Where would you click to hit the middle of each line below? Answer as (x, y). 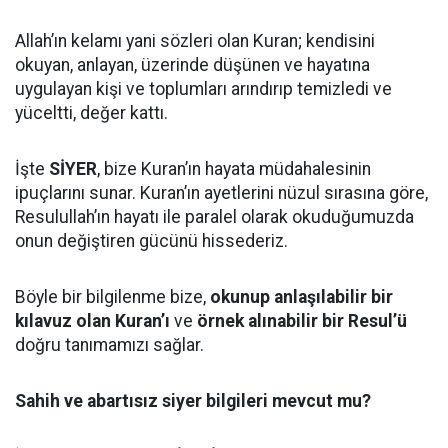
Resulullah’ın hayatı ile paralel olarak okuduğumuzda (214, 217)
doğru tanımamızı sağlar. (109, 345)
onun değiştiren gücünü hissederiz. (151, 241)
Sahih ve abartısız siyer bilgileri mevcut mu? (193, 401)
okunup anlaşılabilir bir (301, 297)
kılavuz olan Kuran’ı (92, 321)
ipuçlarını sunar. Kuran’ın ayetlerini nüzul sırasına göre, (221, 193)
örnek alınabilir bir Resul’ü (302, 321)
